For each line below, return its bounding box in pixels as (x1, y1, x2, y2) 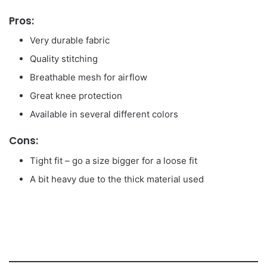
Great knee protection (30, 90, 122, 101)
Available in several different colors (30, 108, 178, 120)
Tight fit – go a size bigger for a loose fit (30, 154, 197, 166)
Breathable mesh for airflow (30, 72, 147, 83)
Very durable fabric (30, 35, 110, 46)
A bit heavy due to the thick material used (30, 173, 204, 185)
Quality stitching (30, 53, 98, 64)
